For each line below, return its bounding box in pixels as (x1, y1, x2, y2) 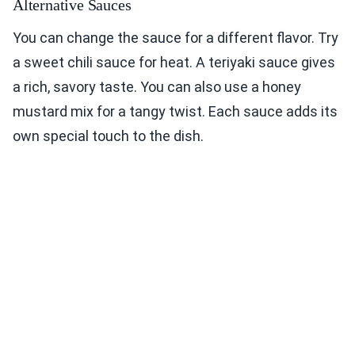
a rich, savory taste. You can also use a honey (13, 78, 301, 96)
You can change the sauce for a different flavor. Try (13, 29, 338, 47)
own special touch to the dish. (13, 128, 204, 145)
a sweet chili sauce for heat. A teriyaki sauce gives (13, 54, 335, 71)
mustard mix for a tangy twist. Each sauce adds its (13, 103, 338, 120)
